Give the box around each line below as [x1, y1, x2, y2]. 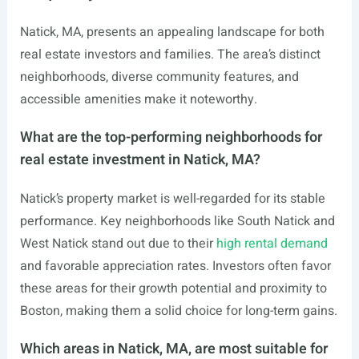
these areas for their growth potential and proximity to [19, 279, 327, 298]
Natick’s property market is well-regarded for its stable [19, 189, 325, 208]
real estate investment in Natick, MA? [19, 149, 260, 171]
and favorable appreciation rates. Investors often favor [19, 256, 331, 276]
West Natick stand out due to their [19, 234, 216, 253]
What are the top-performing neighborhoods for [19, 127, 322, 148]
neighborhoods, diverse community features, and [19, 67, 299, 87]
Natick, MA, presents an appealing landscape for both [19, 22, 325, 42]
